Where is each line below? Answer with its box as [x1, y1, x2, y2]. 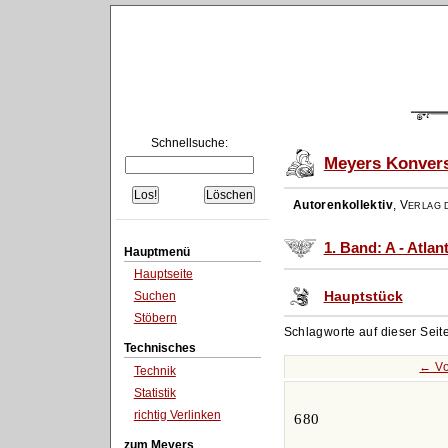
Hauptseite [133, 267, 193, 282]
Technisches [123, 341, 196, 356]
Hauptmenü [123, 244, 190, 259]
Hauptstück [323, 288, 403, 304]
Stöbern [133, 310, 177, 325]
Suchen [133, 289, 176, 304]
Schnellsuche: [151, 136, 229, 151]
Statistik [133, 385, 176, 400]
